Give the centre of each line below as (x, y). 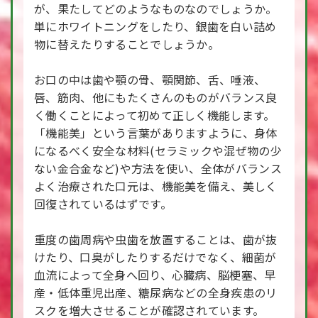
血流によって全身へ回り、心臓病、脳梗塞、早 (155, 275)
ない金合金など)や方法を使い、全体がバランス (158, 168)
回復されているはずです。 (103, 204)
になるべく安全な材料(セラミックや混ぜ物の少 (158, 150)
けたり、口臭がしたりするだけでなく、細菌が (155, 257)
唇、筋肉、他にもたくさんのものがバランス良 (156, 97)
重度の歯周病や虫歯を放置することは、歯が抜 (156, 239)
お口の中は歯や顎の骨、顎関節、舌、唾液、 (150, 79)
